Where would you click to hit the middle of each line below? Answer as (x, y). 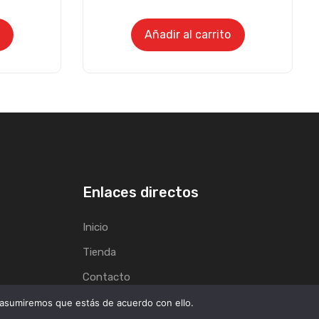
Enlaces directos (141, 192)
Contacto (106, 277)
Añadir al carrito (188, 34)
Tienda (99, 252)
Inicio (95, 227)
